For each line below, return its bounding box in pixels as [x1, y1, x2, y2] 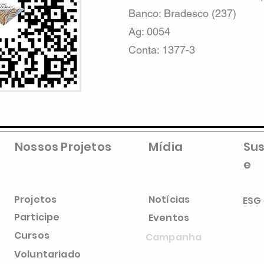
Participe [14, 210, 60, 224]
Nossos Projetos [15, 138, 111, 155]
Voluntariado [14, 247, 81, 261]
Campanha [146, 230, 202, 244]
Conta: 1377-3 [128, 44, 210, 56]
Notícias [148, 193, 190, 206]
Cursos [14, 229, 49, 242]
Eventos [148, 211, 190, 225]
